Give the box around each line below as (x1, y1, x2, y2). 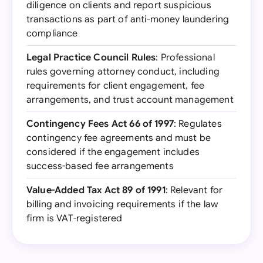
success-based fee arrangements (26, 160, 174, 172)
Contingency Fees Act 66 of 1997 (26, 118, 174, 130)
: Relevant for (165, 184, 223, 196)
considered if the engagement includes (26, 146, 200, 158)
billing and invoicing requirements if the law (26, 198, 218, 210)
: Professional (156, 52, 215, 63)
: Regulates (173, 118, 222, 130)
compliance (26, 28, 78, 39)
